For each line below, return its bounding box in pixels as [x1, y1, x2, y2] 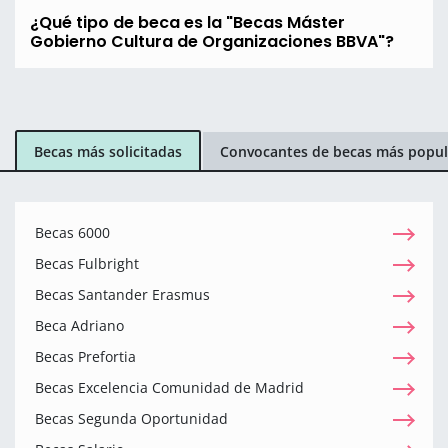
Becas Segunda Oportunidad [35, 409, 228, 429]
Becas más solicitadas [34, 141, 182, 161]
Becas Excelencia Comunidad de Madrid [35, 378, 304, 398]
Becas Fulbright [35, 254, 139, 274]
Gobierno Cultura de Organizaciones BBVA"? [30, 30, 394, 54]
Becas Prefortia [35, 347, 136, 367]
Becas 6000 [35, 223, 110, 243]
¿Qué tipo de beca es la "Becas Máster [30, 11, 345, 35]
